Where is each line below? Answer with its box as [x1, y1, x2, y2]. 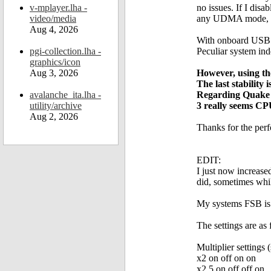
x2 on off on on [197, 253, 256, 264]
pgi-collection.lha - [30, 46, 101, 56]
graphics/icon [30, 57, 80, 67]
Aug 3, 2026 [30, 68, 78, 78]
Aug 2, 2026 [30, 111, 78, 122]
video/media [30, 13, 76, 24]
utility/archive [30, 100, 82, 111]
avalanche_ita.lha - [30, 90, 101, 100]
